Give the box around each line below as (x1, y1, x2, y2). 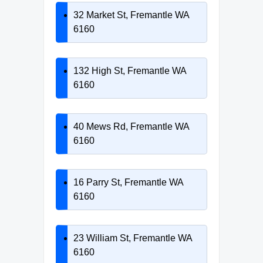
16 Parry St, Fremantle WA (73, 177, 183, 187)
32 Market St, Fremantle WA (73, 9, 189, 20)
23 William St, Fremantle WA (73, 232, 192, 243)
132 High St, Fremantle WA (73, 65, 186, 76)
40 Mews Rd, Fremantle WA (73, 121, 189, 131)
